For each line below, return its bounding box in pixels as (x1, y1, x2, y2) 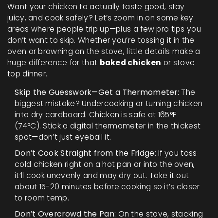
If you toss (156, 147, 197, 158)
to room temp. (15, 192, 69, 203)
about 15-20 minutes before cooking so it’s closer (15, 181, 200, 192)
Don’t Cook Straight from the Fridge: (15, 147, 156, 158)
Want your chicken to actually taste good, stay (7, 1, 185, 12)
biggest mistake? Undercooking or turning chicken (15, 98, 203, 109)
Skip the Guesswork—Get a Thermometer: (15, 87, 180, 97)
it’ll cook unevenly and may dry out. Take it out (15, 170, 189, 181)
